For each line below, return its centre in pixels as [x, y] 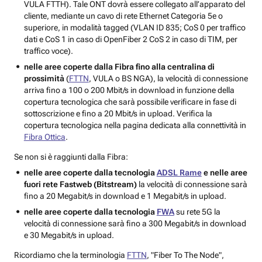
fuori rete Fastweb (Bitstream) [80, 185]
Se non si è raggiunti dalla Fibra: [71, 157]
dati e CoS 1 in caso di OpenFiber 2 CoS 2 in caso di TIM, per [130, 39]
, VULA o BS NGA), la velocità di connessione [168, 79]
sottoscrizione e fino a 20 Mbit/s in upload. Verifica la [118, 114]
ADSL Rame [179, 173]
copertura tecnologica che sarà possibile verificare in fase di [130, 102]
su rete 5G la [197, 212]
